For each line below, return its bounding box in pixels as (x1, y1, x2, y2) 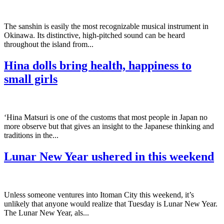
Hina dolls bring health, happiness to (4, 58, 191, 72)
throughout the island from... (4, 39, 93, 48)
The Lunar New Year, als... (4, 208, 89, 217)
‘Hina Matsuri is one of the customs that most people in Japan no (4, 112, 207, 121)
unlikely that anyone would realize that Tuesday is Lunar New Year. (4, 199, 217, 208)
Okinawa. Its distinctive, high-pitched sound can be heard (4, 30, 185, 39)
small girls (4, 72, 57, 85)
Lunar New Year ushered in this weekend (4, 149, 214, 163)
